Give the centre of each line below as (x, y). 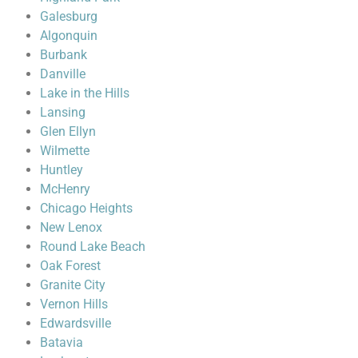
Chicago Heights (86, 208)
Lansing (63, 112)
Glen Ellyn (68, 131)
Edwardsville (76, 323)
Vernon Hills (74, 304)
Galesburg (69, 16)
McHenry (65, 189)
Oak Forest (70, 265)
